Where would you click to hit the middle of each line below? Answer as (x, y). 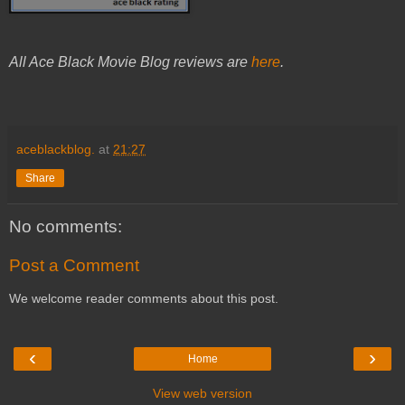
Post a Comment (74, 266)
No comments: (66, 226)
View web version (202, 394)
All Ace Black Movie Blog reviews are (130, 61)
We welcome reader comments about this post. (144, 298)
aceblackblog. (56, 149)
